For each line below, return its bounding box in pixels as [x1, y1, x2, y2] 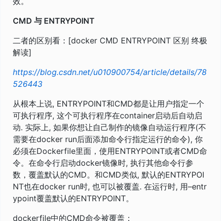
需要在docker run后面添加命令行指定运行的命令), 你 [13, 134, 203, 144]
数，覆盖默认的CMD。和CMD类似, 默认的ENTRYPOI [13, 169, 204, 180]
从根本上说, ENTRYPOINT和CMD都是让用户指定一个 [13, 98, 204, 109]
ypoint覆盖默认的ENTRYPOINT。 [13, 193, 134, 203]
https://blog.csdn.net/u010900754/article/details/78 [13, 67, 207, 77]
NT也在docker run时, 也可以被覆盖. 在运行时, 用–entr [13, 181, 207, 191]
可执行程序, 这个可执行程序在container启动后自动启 [13, 110, 202, 120]
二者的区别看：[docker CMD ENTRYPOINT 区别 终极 [13, 35, 207, 45]
